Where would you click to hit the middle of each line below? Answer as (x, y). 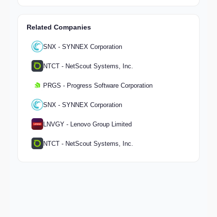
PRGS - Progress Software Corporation (98, 85)
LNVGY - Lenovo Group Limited (87, 124)
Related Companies (59, 27)
